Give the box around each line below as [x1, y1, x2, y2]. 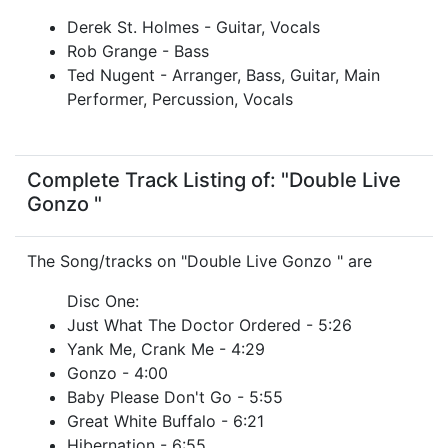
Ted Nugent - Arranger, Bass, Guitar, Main [67, 65, 380, 86]
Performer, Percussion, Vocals [67, 89, 293, 110]
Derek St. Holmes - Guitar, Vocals [67, 17, 320, 38]
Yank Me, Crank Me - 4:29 [67, 339, 265, 360]
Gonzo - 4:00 [67, 363, 168, 384]
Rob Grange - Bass [67, 41, 209, 62]
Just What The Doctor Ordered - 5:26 [67, 315, 352, 336]
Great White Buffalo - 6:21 [67, 411, 264, 432]
